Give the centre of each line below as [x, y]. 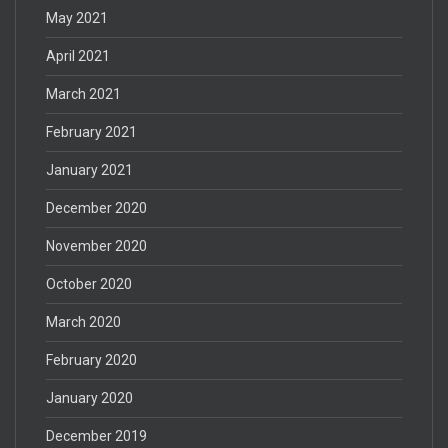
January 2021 [89, 169]
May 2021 [77, 17]
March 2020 [83, 321]
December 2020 [96, 207]
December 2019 [96, 435]
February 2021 [91, 131]
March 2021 [83, 93]
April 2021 [78, 55]
